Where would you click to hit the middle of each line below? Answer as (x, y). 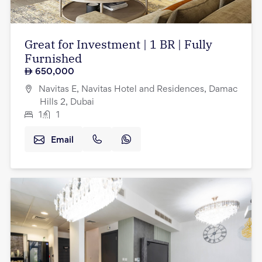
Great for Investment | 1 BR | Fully (118, 44)
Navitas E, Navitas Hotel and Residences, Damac (138, 90)
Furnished (53, 58)
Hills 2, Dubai (67, 103)
